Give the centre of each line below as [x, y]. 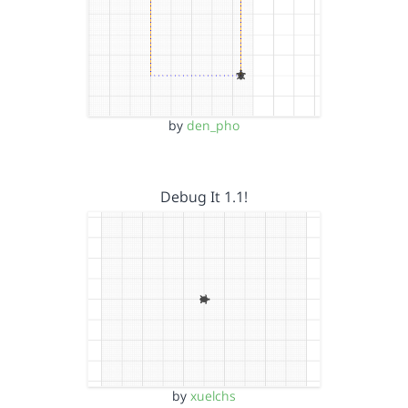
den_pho [213, 125]
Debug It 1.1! [204, 197]
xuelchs [213, 395]
